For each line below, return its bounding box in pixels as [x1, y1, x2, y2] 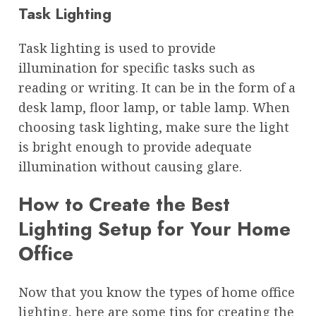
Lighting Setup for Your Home [18, 215, 291, 243]
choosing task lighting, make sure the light [18, 118, 289, 135]
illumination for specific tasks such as [18, 59, 255, 76]
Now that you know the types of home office [18, 283, 295, 300]
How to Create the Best [18, 190, 230, 219]
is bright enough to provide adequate [18, 138, 252, 155]
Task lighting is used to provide [18, 39, 216, 56]
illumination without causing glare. [18, 157, 242, 175]
